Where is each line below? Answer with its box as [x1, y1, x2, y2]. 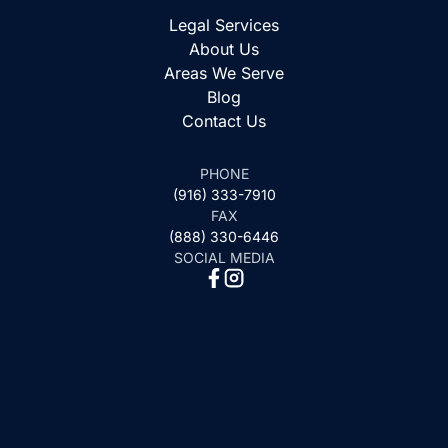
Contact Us [184, 111, 264, 131]
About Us [191, 39, 257, 59]
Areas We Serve [166, 63, 282, 83]
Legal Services [171, 15, 277, 35]
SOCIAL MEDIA [175, 249, 273, 266]
